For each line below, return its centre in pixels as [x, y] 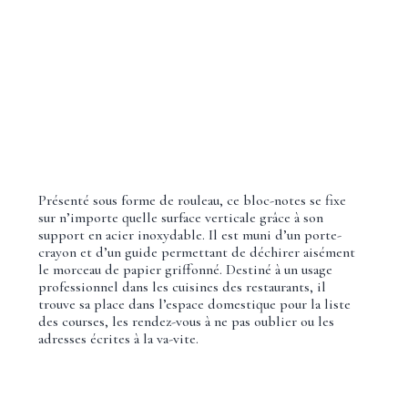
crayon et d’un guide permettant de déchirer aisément [196, 252]
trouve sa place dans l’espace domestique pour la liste [194, 304]
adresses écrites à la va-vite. [118, 338]
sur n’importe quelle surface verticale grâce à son [180, 217]
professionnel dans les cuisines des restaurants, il [182, 286]
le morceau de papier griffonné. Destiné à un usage [185, 269]
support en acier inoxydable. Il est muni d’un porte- [189, 235]
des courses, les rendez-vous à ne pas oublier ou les [186, 321]
